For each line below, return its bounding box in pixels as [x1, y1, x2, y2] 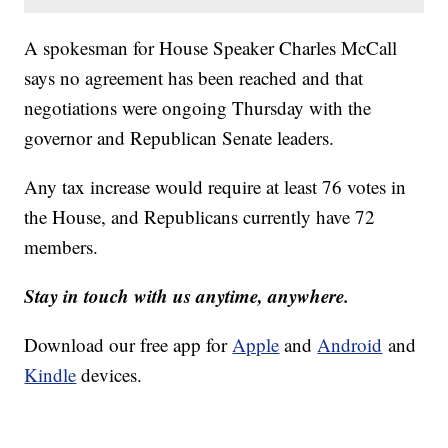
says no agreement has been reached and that [24, 64, 364, 90]
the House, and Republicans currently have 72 [24, 203, 376, 229]
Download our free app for [24, 331, 233, 357]
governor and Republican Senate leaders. [24, 124, 335, 150]
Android [317, 331, 383, 357]
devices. [76, 361, 143, 387]
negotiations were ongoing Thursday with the [24, 94, 372, 120]
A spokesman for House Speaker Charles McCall [24, 34, 398, 60]
